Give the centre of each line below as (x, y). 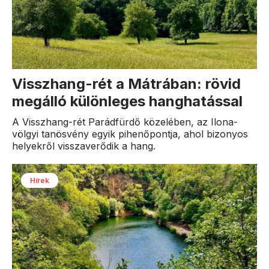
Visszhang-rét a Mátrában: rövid (126, 84)
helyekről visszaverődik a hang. (84, 146)
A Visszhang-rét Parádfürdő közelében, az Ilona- (125, 122)
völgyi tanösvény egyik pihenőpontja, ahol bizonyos (130, 134)
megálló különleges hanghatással (127, 101)
